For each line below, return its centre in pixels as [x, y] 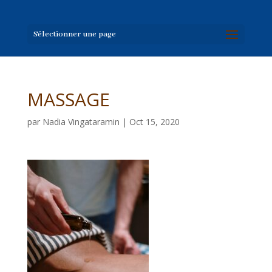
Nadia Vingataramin [81, 122]
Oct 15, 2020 [154, 122]
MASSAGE [68, 99]
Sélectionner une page [74, 34]
